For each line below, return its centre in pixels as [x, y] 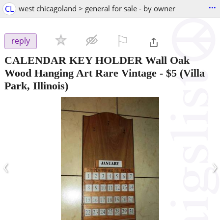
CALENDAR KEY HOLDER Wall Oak [97, 60]
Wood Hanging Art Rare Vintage [81, 73]
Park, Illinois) [36, 85]
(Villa [191, 73]
